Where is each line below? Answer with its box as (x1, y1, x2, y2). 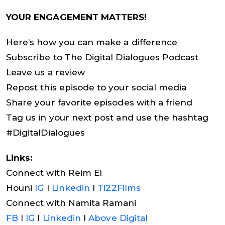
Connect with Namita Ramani (6, 197, 137, 208)
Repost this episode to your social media (6, 82, 187, 92)
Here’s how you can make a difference (6, 37, 178, 47)
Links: (6, 152, 33, 163)
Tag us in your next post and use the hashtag (6, 112, 208, 123)
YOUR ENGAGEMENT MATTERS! (6, 12, 147, 22)
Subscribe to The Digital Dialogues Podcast (6, 52, 199, 62)
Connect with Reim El (6, 167, 102, 178)
